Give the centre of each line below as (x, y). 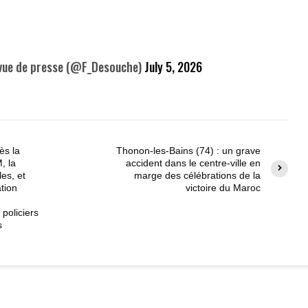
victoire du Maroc (223, 187)
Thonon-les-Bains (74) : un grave (188, 150)
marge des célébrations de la (197, 175)
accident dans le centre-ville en (193, 163)
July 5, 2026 (173, 66)
